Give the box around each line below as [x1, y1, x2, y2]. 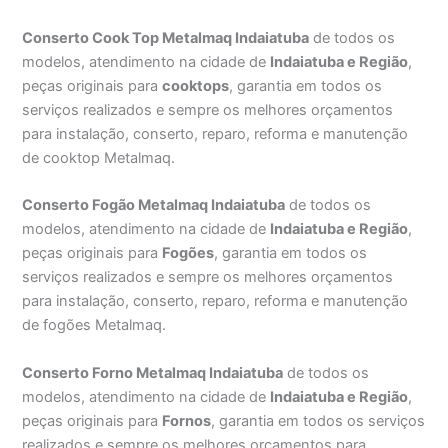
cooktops [162, 76, 230, 95]
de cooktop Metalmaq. [22, 148, 176, 167]
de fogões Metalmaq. [22, 316, 167, 335]
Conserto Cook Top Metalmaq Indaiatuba [22, 28, 310, 47]
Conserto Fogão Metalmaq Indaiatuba [22, 196, 286, 215]
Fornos [162, 411, 212, 430]
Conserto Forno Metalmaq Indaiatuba [22, 363, 284, 382]
